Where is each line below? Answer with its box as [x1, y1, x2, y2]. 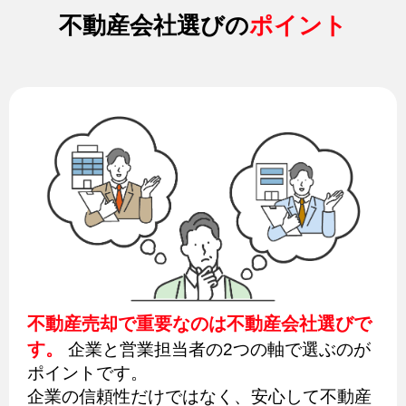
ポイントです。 [27, 362, 148, 382]
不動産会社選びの [59, 12, 249, 40]
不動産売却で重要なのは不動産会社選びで [27, 313, 372, 333]
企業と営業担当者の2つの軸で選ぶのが [63, 339, 371, 359]
